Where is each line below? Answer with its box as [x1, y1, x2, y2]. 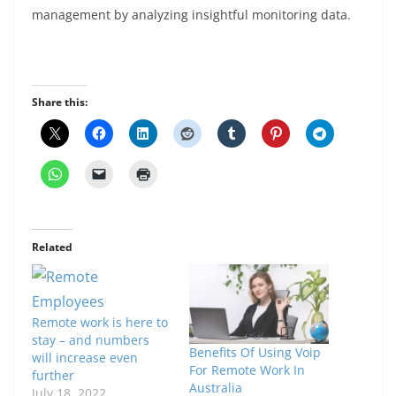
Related [32, 240, 72, 255]
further [32, 367, 74, 384]
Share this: [32, 95, 88, 110]
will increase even [32, 349, 138, 366]
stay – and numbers [32, 331, 149, 348]
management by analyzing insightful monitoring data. [32, 6, 351, 23]
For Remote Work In [189, 362, 305, 379]
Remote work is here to [32, 314, 168, 331]
